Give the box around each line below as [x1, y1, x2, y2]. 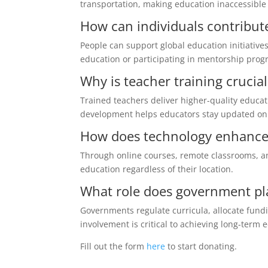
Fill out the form [80, 240, 147, 252]
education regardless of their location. [80, 163, 234, 175]
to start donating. [165, 240, 237, 252]
